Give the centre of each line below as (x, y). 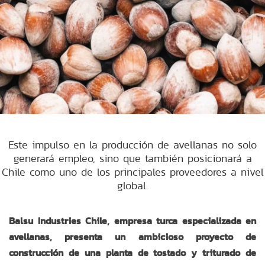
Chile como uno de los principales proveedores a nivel (132, 172)
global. (132, 185)
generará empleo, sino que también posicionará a (132, 158)
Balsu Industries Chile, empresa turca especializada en (132, 221)
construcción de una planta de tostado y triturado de (132, 253)
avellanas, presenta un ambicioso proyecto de (132, 237)
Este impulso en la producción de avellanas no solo (132, 144)
